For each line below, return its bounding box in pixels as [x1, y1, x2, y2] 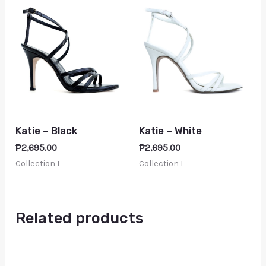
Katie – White [139, 125, 202, 137]
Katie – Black [15, 125, 78, 137]
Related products [15, 209, 144, 227]
